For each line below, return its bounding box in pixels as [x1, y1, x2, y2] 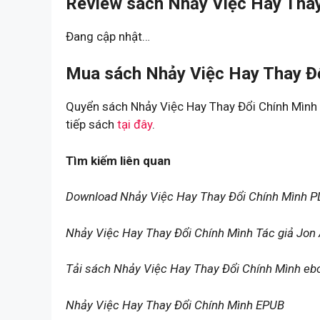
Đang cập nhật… [66, 29, 150, 44]
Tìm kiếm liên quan [66, 153, 171, 168]
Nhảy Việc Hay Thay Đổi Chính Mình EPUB [66, 297, 284, 312]
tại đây [117, 117, 152, 132]
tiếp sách [66, 117, 117, 132]
